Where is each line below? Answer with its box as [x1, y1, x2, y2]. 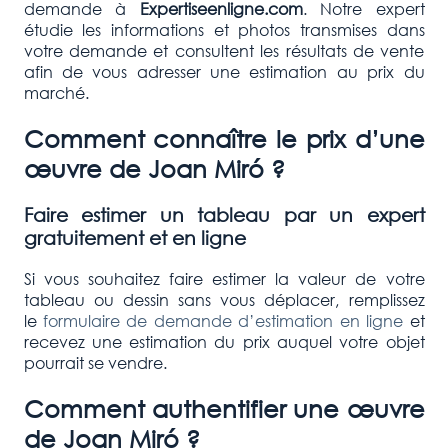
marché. [23, 82, 89, 104]
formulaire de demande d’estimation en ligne [36, 309, 404, 331]
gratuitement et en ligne [23, 225, 246, 249]
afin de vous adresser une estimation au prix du [23, 61, 425, 83]
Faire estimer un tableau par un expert [23, 202, 425, 226]
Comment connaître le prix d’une [23, 122, 425, 153]
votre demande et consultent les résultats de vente [23, 40, 425, 62]
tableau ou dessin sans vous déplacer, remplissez [23, 288, 425, 310]
